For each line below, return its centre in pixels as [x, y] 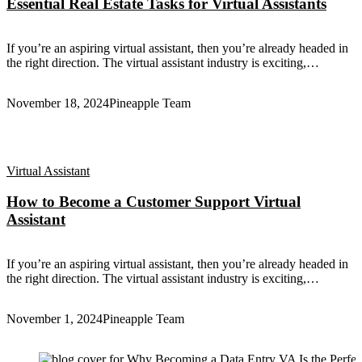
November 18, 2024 [58, 103]
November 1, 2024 [55, 319]
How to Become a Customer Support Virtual [154, 202]
